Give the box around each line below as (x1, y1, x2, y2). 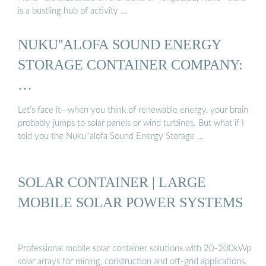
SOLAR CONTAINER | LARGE (18, 174, 206, 191)
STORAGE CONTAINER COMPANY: (18, 56, 243, 72)
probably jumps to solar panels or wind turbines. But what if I (18, 119, 244, 128)
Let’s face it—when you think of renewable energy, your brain (18, 106, 248, 115)
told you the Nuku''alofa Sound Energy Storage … (18, 132, 204, 141)
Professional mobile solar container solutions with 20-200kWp (18, 243, 251, 253)
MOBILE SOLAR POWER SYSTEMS (18, 194, 243, 211)
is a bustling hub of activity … (18, 7, 127, 16)
